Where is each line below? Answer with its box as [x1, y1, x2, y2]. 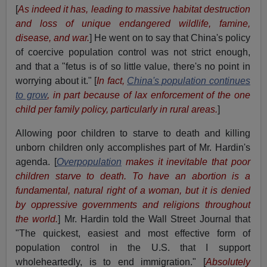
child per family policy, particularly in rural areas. [15, 104, 218, 115]
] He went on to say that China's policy [89, 33, 250, 44]
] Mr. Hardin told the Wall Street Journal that [58, 214, 250, 225]
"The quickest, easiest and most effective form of [15, 228, 250, 239]
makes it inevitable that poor [121, 157, 250, 167]
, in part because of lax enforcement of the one [46, 90, 250, 101]
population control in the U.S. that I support [15, 243, 250, 253]
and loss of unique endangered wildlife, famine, [15, 18, 250, 29]
